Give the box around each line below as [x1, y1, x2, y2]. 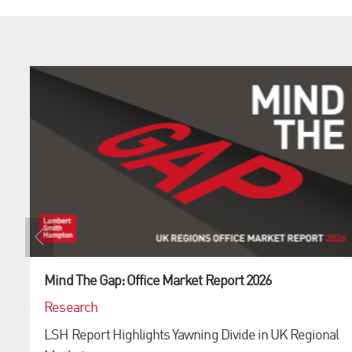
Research [44, 301, 97, 316]
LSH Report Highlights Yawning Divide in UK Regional [44, 328, 339, 343]
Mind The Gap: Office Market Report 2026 [44, 274, 271, 289]
